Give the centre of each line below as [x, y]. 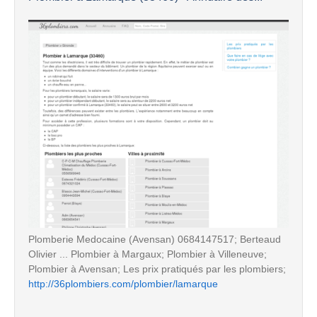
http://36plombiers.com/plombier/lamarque [123, 283]
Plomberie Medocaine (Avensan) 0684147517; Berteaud [155, 239]
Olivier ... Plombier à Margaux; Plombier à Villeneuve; [148, 254]
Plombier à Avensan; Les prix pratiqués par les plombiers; [157, 269]
